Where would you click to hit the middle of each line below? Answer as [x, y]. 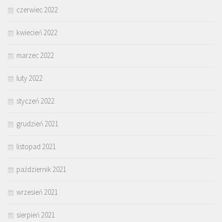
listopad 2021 [36, 147]
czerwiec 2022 [37, 10]
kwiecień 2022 [37, 33]
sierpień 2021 [36, 215]
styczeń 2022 [35, 101]
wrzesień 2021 [37, 192]
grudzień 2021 [37, 124]
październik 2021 [41, 169]
